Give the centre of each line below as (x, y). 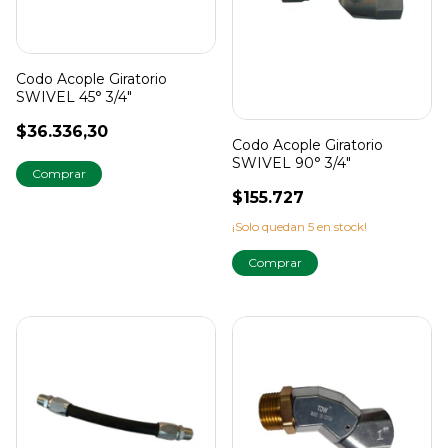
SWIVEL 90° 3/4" (291, 162)
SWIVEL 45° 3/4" (74, 97)
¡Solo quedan (270, 226)
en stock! (340, 226)
